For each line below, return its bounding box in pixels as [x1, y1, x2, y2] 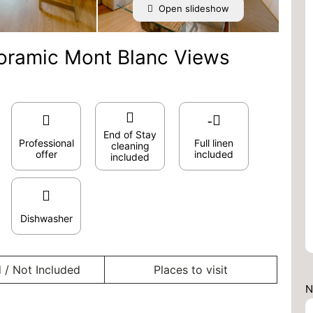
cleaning [110, 140, 150, 152]
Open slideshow [158, 3, 229, 14]
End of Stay [103, 129, 156, 140]
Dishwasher [20, 212, 73, 224]
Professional [18, 137, 74, 149]
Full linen [194, 137, 233, 149]
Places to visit [154, 263, 228, 277]
